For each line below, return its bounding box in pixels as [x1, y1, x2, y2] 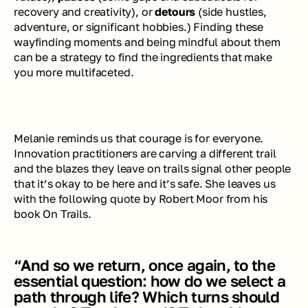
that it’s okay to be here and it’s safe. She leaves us [14, 177, 276, 190]
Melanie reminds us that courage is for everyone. [14, 131, 264, 145]
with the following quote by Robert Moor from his [14, 192, 268, 206]
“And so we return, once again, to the [14, 256, 276, 274]
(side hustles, [195, 5, 267, 19]
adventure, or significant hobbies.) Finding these [14, 20, 264, 34]
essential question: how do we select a [14, 272, 286, 290]
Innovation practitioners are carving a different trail [14, 146, 276, 160]
